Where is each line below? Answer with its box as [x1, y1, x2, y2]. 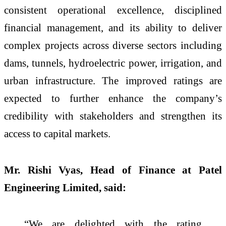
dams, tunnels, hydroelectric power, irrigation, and [4, 57, 222, 69]
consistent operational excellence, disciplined [4, 4, 222, 16]
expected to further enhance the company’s [4, 92, 222, 104]
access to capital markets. [4, 128, 110, 140]
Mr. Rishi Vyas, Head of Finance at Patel [4, 164, 222, 176]
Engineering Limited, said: [4, 182, 126, 194]
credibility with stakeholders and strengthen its [4, 110, 222, 122]
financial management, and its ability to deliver [4, 22, 222, 34]
